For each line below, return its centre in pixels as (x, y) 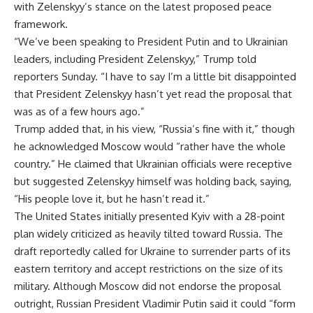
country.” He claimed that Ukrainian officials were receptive (153, 164)
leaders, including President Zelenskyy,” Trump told (135, 59)
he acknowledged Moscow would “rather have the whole (150, 147)
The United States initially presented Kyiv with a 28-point (150, 217)
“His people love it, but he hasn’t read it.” (112, 199)
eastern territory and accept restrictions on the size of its (148, 269)
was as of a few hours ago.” (79, 112)
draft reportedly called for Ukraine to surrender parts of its (152, 252)
